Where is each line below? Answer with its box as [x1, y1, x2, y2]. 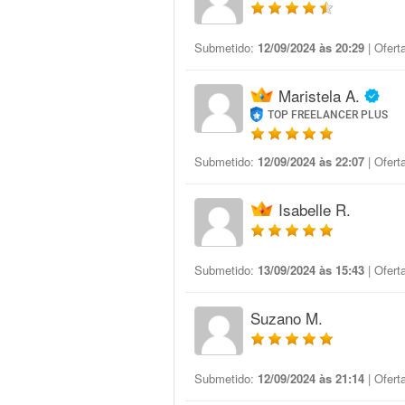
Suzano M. [250, 306, 323, 329]
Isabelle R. [278, 198, 351, 221]
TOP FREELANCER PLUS [268, 108, 389, 121]
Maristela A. [278, 84, 360, 107]
